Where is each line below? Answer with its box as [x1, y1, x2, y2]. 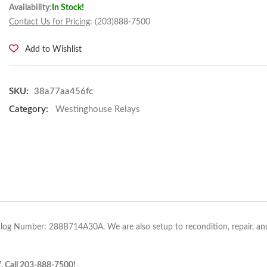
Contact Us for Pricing [9, 18, 90, 26]
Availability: [9, 4, 52, 12]
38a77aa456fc [34, 87, 93, 96]
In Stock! [52, 4, 84, 12]
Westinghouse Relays [55, 105, 140, 114]
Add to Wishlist [25, 45, 82, 54]
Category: [9, 105, 48, 114]
